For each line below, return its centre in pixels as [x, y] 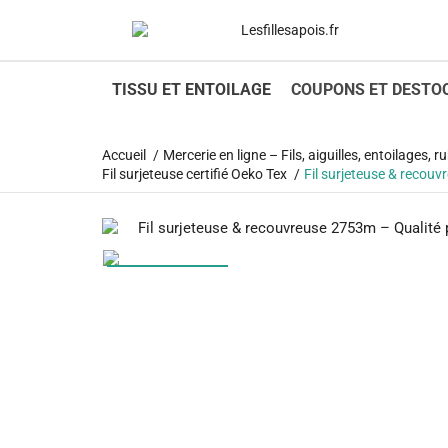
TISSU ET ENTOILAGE [191, 89]
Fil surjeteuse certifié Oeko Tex [194, 174]
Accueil [124, 155]
